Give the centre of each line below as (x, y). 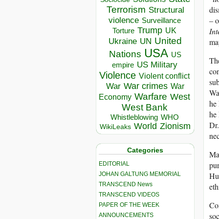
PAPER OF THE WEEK (129, 205)
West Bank (144, 108)
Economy (115, 97)
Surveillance (161, 21)
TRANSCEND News (126, 184)
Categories (145, 150)
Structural (166, 10)
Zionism (175, 126)
